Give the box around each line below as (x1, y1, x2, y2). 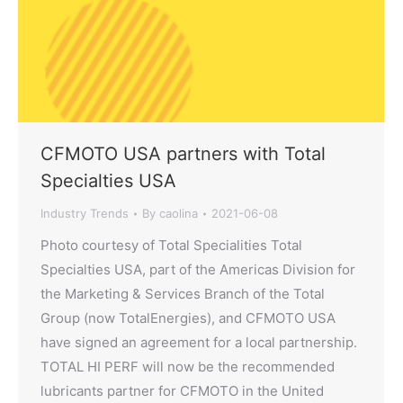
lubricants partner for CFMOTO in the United (40, 382, 324, 400)
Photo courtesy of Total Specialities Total (40, 237, 302, 255)
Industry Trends (40, 206, 129, 221)
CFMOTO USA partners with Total (40, 143, 326, 166)
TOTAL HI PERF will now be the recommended (40, 358, 335, 376)
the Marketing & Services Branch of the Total (40, 285, 325, 303)
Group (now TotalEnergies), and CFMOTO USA (40, 309, 336, 327)
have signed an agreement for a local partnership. (40, 334, 357, 352)
